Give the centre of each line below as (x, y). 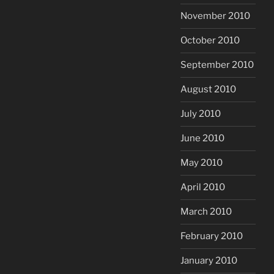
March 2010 (206, 212)
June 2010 (202, 139)
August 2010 (208, 90)
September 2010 (217, 65)
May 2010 (202, 163)
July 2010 (201, 114)
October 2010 (210, 41)
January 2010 (209, 261)
